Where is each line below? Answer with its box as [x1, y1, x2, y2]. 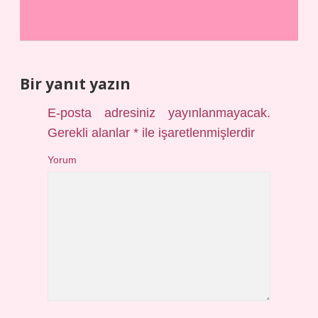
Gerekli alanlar [48, 126, 134, 140]
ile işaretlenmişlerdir [138, 126, 256, 140]
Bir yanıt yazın [20, 74, 131, 94]
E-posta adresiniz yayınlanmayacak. [48, 106, 270, 120]
